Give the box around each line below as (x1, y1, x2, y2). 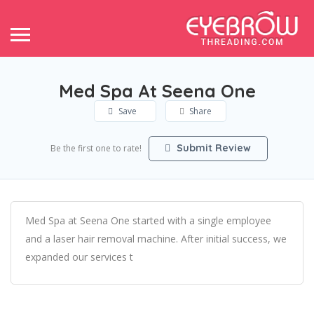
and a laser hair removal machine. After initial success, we (25, 232, 287, 245)
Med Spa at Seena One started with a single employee (25, 214, 271, 227)
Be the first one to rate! (50, 142, 142, 154)
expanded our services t (25, 250, 133, 264)
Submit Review (174, 142, 251, 154)
